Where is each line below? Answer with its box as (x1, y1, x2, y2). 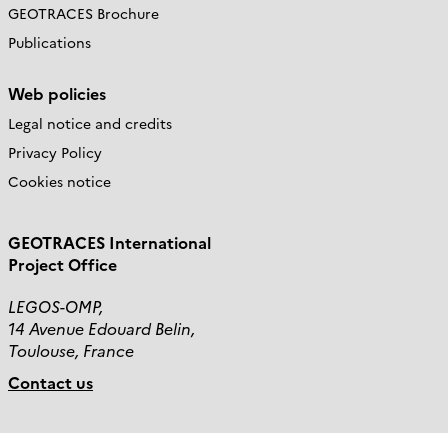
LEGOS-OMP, (8, 295, 103, 317)
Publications (8, 32, 91, 52)
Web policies (8, 82, 106, 104)
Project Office (8, 253, 117, 275)
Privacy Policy (8, 142, 102, 162)
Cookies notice (8, 171, 111, 191)
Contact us (8, 371, 93, 393)
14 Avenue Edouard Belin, (8, 317, 195, 339)
